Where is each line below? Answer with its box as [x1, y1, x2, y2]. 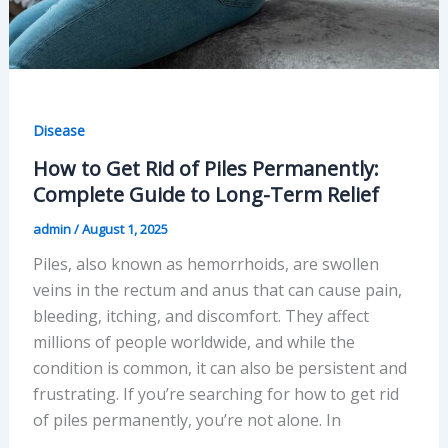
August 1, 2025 [81, 219, 168, 238]
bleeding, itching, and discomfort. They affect [32, 304, 369, 327]
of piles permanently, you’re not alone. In [32, 408, 341, 431]
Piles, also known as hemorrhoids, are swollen [32, 252, 379, 275]
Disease [32, 120, 85, 140]
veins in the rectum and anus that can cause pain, [32, 278, 402, 301]
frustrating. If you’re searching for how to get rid [32, 382, 399, 405]
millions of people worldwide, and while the [32, 330, 355, 353]
